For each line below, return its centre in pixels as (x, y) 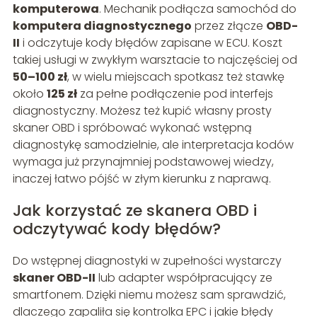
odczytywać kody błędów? (116, 229)
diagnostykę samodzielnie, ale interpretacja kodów (153, 145)
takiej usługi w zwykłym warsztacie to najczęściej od (155, 60)
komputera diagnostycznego (102, 26)
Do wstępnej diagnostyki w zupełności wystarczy (147, 261)
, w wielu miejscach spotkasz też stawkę (175, 77)
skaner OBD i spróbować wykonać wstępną (132, 128)
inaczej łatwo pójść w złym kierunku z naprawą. (142, 179)
